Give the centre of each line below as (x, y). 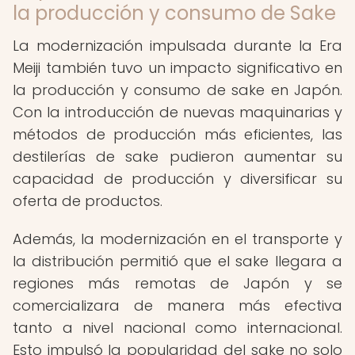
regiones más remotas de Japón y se (177, 283)
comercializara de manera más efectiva (177, 305)
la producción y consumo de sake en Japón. (177, 90)
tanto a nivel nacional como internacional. (177, 328)
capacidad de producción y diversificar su (177, 179)
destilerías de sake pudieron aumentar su (177, 157)
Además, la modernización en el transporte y (177, 239)
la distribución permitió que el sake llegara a (177, 261)
